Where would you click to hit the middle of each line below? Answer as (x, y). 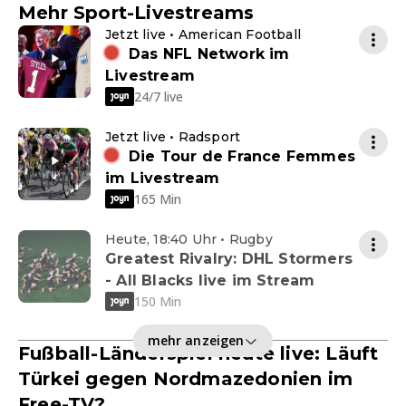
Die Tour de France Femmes (242, 157)
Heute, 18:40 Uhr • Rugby (189, 240)
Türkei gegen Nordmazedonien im (186, 379)
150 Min (158, 301)
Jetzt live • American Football (203, 35)
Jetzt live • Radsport (173, 137)
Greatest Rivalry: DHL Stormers (229, 259)
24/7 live (159, 96)
